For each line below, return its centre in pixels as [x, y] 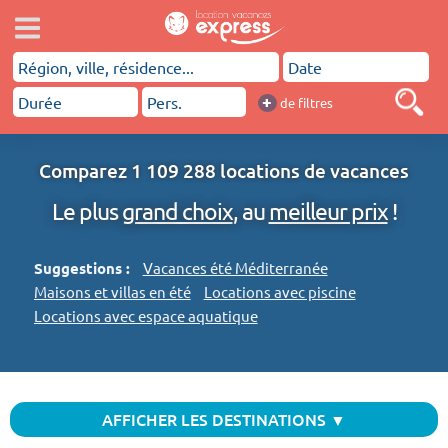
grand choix [177, 211]
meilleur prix [328, 211]
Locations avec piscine [279, 292]
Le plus [86, 211]
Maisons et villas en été [112, 292]
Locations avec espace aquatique [145, 316]
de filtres [305, 102]
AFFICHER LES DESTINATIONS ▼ [224, 418]
